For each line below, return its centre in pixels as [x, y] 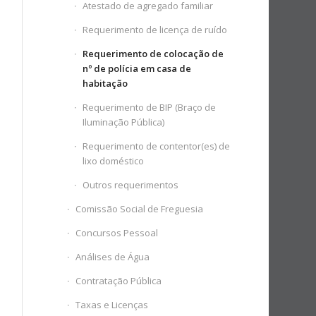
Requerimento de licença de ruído [155, 30]
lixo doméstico [114, 161]
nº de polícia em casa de [137, 68]
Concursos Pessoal [117, 233]
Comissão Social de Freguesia [140, 209]
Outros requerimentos [131, 185]
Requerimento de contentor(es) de [157, 146]
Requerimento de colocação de [153, 54]
